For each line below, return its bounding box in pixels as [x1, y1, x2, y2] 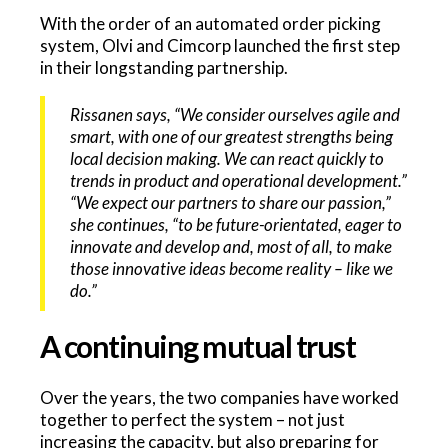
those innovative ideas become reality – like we [70, 258, 394, 279]
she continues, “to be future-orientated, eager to [70, 214, 403, 235]
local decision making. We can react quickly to [70, 148, 385, 169]
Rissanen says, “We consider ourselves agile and [70, 104, 401, 125]
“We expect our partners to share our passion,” [70, 192, 392, 213]
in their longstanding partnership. [39, 56, 288, 78]
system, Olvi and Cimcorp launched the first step [39, 34, 400, 56]
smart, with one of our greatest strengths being [70, 126, 394, 147]
